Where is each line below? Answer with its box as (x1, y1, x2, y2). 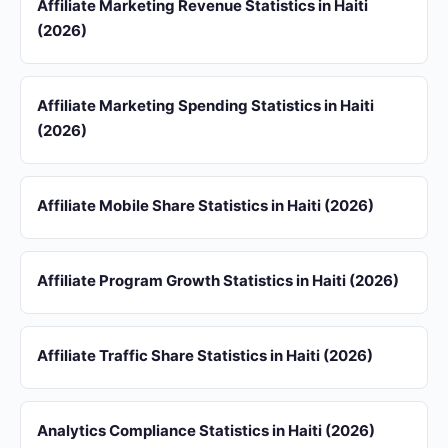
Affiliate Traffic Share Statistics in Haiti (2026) (37, 346, 373, 365)
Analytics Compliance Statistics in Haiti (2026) (37, 421, 375, 440)
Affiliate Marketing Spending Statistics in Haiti (37, 96, 374, 115)
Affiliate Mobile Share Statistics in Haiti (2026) (37, 196, 374, 215)
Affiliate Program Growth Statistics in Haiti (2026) (37, 271, 399, 290)
